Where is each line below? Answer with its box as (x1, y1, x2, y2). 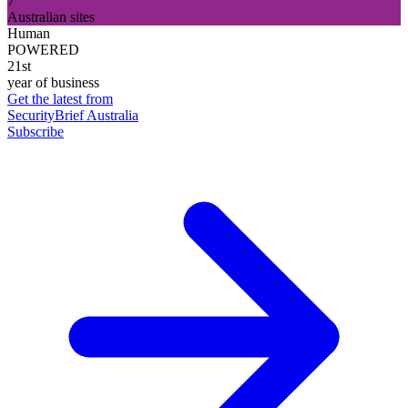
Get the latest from (7, 90, 113, 107)
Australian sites (7, 8, 95, 25)
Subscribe (7, 123, 64, 139)
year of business (7, 74, 99, 90)
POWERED (7, 41, 79, 57)
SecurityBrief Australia (7, 107, 138, 123)
